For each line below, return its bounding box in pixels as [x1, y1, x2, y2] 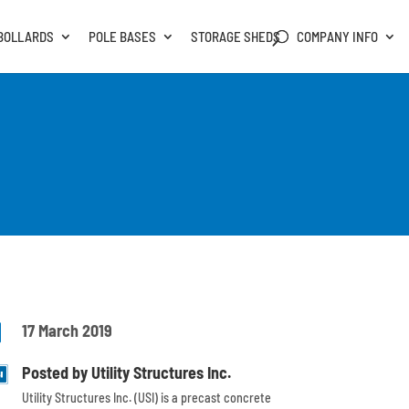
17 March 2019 [22, 320, 113, 341]
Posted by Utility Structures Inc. [22, 362, 232, 383]
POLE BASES [89, 28, 157, 45]
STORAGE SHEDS [191, 28, 281, 45]
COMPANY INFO [297, 28, 379, 45]
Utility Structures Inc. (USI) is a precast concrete [22, 390, 272, 406]
